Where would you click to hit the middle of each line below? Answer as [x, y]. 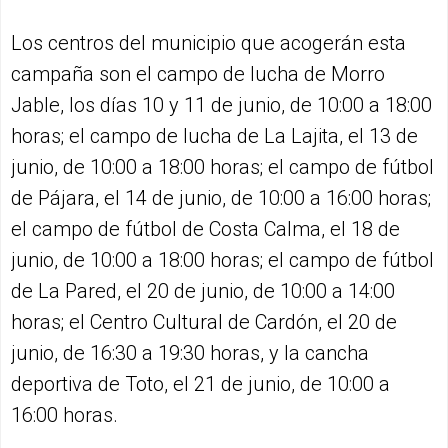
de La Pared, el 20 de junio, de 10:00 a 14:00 [203, 290]
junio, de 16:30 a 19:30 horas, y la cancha [190, 352]
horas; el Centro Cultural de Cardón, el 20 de [204, 321]
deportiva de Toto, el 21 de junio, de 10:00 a [200, 383]
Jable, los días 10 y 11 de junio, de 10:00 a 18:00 [221, 104]
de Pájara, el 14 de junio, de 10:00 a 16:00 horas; [221, 197]
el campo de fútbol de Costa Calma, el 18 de [205, 228]
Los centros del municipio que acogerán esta [208, 42]
